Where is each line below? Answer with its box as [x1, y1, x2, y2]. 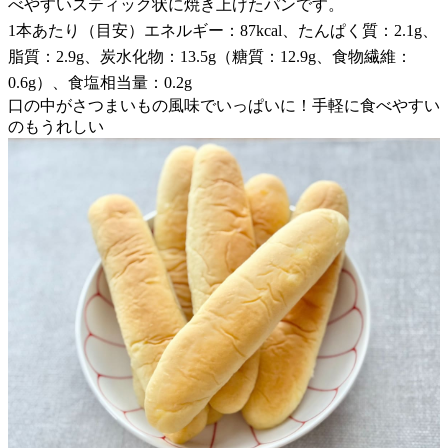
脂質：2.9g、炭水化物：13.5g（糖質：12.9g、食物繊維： [8, 47, 412, 65]
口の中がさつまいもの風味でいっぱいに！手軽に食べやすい [8, 96, 440, 114]
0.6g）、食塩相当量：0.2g [8, 73, 192, 91]
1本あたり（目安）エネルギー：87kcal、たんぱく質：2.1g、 [8, 21, 438, 39]
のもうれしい [8, 117, 104, 135]
